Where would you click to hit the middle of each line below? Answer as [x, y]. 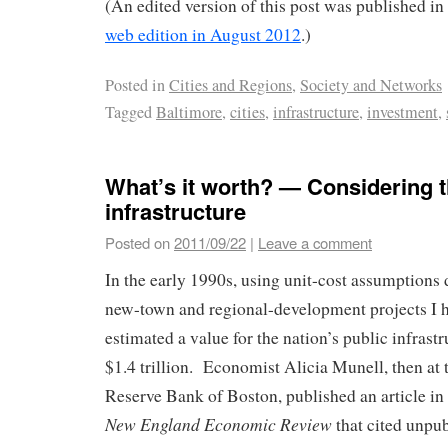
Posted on [137, 242]
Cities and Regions [230, 85]
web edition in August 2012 [203, 34]
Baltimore [189, 112]
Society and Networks [371, 85]
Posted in [135, 85]
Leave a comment [315, 242]
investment [402, 112]
